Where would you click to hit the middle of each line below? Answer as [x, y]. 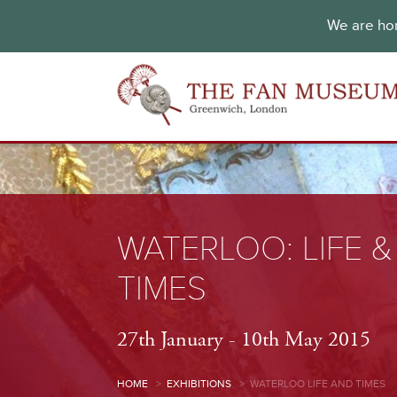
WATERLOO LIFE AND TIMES [318, 384]
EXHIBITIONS [199, 384]
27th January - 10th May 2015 [244, 339]
